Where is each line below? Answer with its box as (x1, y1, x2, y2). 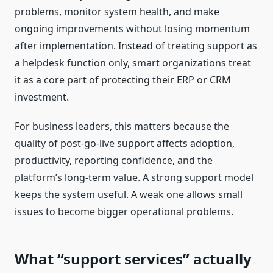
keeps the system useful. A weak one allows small (15, 188, 243, 202)
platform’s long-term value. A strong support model (15, 171, 253, 185)
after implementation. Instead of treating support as (15, 39, 257, 53)
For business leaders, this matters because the (15, 119, 229, 133)
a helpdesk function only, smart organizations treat (15, 56, 251, 70)
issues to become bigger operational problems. (15, 205, 233, 219)
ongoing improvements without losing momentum (15, 22, 250, 36)
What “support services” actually (15, 249, 252, 269)
